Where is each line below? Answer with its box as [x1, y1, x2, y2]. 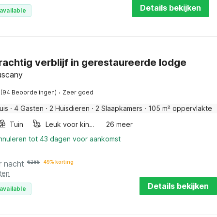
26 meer [106, 120, 133, 128]
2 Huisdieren [49, 104, 90, 112]
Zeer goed [62, 89, 93, 96]
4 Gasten [14, 104, 44, 112]
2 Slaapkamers [95, 104, 142, 112]
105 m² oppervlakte [148, 104, 212, 112]
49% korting [44, 159, 74, 165]
